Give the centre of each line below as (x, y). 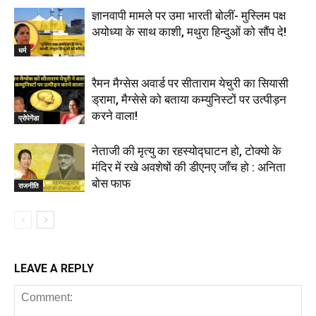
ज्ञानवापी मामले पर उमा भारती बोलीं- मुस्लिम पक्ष (189, 15)
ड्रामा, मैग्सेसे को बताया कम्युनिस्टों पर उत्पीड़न (189, 99)
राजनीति (29, 185)
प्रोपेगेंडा (29, 117)
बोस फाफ (111, 183)
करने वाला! (115, 115)
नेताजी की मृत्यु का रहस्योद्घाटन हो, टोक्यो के (187, 151)
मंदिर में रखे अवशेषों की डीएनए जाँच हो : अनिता (189, 167)
